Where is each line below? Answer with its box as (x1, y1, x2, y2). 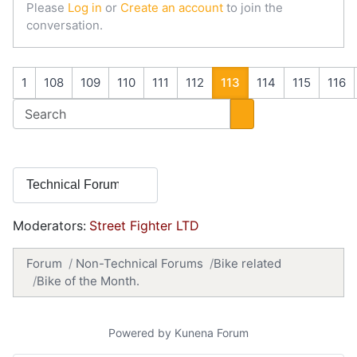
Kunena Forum (175, 325, 249, 339)
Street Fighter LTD (89, 217, 199, 233)
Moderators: (13, 217, 86, 233)
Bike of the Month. (37, 273, 139, 288)
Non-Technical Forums (76, 255, 203, 271)
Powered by (108, 325, 171, 339)
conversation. (26, 17, 103, 33)
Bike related (214, 255, 281, 271)
